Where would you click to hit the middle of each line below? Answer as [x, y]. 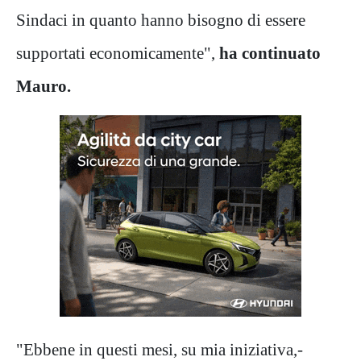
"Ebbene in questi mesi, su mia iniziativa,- [160, 350]
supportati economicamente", [118, 53]
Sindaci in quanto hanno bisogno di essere [161, 20]
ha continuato [270, 53]
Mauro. [44, 86]
